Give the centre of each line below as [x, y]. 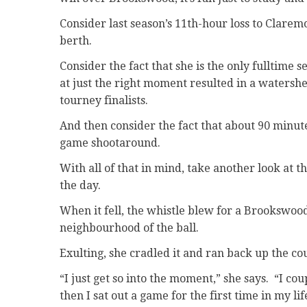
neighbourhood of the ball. [129, 228]
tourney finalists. [104, 101]
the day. [80, 186]
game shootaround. [110, 143]
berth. [76, 41]
